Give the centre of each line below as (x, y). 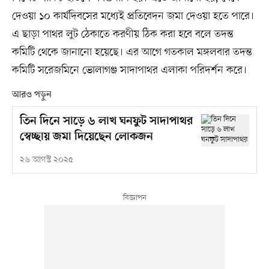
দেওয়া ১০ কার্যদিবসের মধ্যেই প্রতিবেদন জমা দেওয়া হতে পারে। (133, 17)
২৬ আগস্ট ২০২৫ (46, 160)
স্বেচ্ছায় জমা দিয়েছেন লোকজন (86, 138)
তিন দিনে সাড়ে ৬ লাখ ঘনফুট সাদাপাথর (106, 122)
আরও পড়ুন (32, 95)
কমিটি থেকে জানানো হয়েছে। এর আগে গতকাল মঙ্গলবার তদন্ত (132, 53)
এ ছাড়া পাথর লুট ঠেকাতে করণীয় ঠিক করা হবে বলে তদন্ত (122, 35)
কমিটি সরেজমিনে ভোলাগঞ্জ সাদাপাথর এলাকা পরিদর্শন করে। (129, 71)
